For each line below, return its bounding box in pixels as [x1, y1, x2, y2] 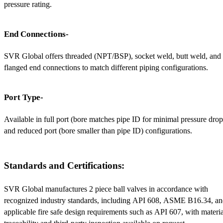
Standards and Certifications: [4, 160, 124, 171]
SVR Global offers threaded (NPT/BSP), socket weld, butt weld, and [4, 52, 221, 61]
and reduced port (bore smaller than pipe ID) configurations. [4, 126, 192, 135]
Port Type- [4, 92, 43, 102]
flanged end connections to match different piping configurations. [4, 63, 208, 72]
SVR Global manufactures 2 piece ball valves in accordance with [4, 185, 208, 194]
